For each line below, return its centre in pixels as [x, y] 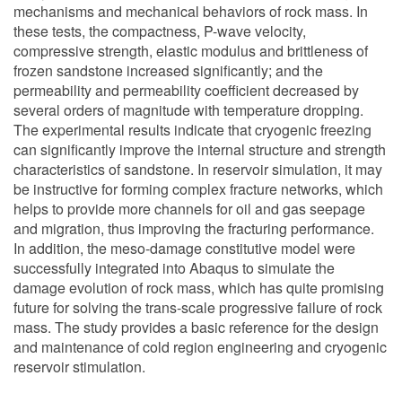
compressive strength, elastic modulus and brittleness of [191, 51]
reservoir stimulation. [79, 367]
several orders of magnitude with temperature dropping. [188, 110]
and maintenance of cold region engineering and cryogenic [200, 347]
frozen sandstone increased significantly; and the [168, 70]
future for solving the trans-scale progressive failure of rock [198, 307]
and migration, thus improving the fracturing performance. [194, 228]
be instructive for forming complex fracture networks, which [198, 189]
